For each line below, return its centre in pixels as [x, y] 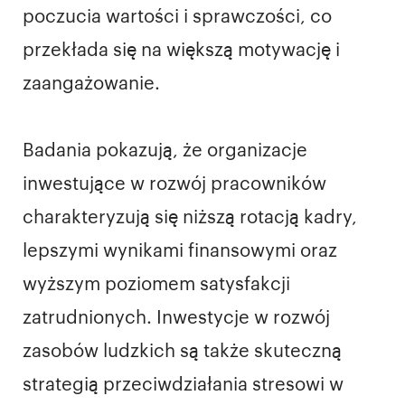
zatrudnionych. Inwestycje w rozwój [176, 319]
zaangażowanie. [91, 84]
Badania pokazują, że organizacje [165, 151]
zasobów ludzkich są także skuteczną [182, 352]
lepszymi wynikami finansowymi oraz [180, 252]
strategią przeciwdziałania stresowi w [183, 386]
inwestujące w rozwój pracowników [174, 185]
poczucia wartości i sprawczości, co [177, 17]
